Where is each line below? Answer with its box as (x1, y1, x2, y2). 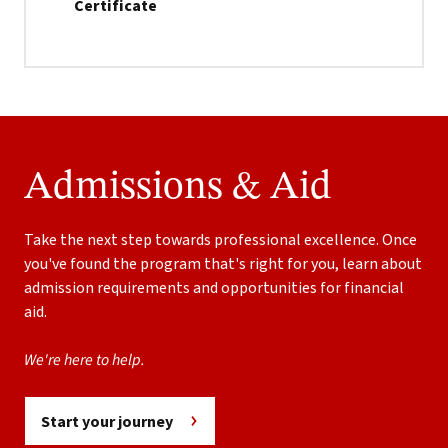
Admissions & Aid (24, 168, 332, 209)
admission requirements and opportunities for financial (24, 277, 404, 300)
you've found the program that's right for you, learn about (24, 253, 422, 276)
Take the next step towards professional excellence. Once (24, 229, 417, 252)
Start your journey (41, 411, 173, 432)
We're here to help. (24, 349, 145, 372)
